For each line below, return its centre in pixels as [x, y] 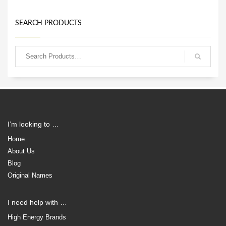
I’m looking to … [33, 124]
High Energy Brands [37, 217]
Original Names [30, 175]
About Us [21, 151]
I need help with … [37, 202]
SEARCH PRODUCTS [48, 23]
